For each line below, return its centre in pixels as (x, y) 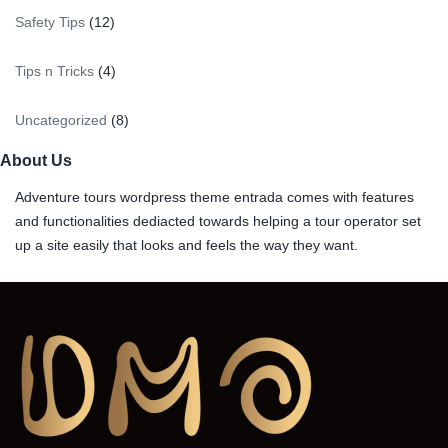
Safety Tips (50, 21)
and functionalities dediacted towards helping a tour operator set (218, 220)
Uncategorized (61, 119)
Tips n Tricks (54, 70)
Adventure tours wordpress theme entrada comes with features (214, 196)
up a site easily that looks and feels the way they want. (186, 244)
